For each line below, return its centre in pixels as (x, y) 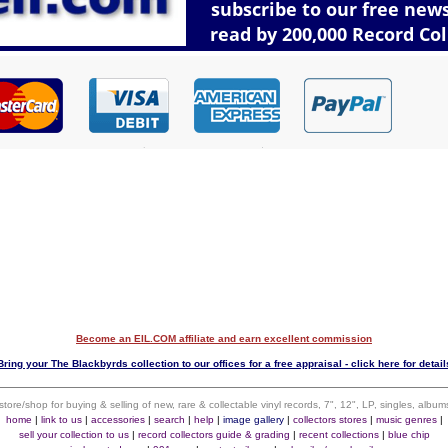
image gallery (253, 419)
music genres (406, 419)
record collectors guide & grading (213, 434)
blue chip (408, 434)
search (169, 419)
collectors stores (329, 419)
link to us (61, 419)
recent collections (338, 434)
